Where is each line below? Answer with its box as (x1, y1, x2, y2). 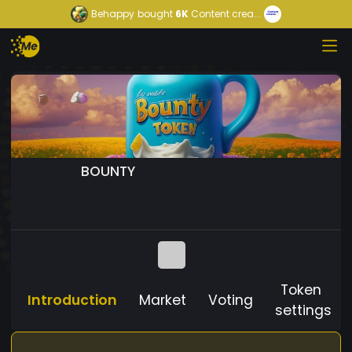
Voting (208, 290, 253, 310)
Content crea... (191, 7, 261, 20)
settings (275, 300, 332, 320)
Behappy (91, 7, 134, 20)
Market (139, 290, 186, 310)
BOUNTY (81, 161, 135, 181)
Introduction (27, 290, 117, 310)
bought (137, 7, 173, 20)
